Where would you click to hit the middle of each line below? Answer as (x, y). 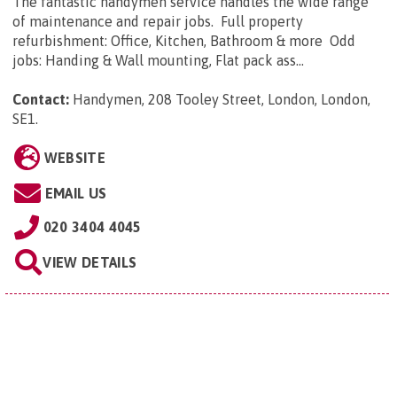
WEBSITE (74, 158)
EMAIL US (76, 194)
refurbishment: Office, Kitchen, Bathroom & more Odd (184, 41)
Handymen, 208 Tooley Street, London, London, (222, 100)
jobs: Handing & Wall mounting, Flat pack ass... (158, 61)
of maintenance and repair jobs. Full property (158, 22)
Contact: (41, 100)
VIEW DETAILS (90, 263)
